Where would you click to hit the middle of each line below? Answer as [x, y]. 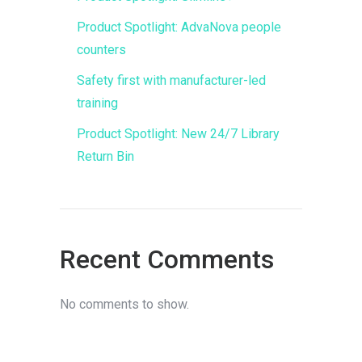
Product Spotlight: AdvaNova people [179, 27]
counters [101, 50]
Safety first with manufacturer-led [171, 81]
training [97, 103]
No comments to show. [124, 305]
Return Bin [105, 157]
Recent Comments [167, 260]
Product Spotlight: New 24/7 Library [178, 134]
